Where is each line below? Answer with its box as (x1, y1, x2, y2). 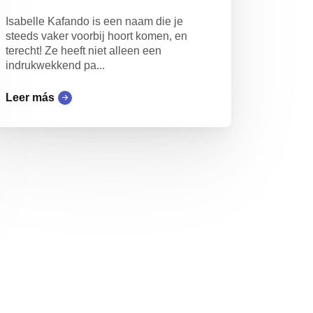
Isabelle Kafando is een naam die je (5, 15, 183, 28)
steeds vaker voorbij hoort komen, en (5, 30, 187, 43)
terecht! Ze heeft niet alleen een (5, 45, 161, 57)
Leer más (5, 92, 54, 104)
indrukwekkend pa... (5, 59, 105, 72)
